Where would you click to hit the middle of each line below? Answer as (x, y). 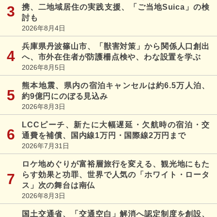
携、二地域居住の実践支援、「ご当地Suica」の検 (116, 7)
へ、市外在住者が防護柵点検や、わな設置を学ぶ (111, 57)
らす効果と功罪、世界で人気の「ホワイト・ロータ (116, 174)
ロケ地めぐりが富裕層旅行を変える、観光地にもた (116, 164)
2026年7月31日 (46, 146)
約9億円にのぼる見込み (65, 96)
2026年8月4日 (44, 28)
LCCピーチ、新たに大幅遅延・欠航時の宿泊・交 (116, 124)
